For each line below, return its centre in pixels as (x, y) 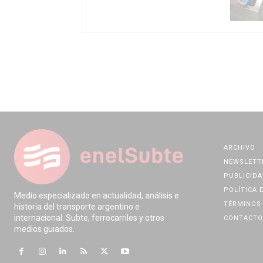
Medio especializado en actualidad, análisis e (97, 196)
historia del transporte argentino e (77, 207)
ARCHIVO (239, 147)
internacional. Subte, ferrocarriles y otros (89, 218)
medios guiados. (44, 229)
